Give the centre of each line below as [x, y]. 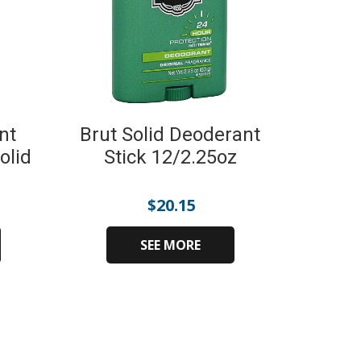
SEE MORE [170, 245]
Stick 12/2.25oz [170, 157]
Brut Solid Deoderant [170, 135]
